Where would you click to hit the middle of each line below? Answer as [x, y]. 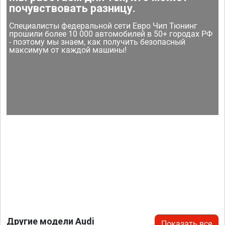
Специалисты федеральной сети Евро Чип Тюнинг [103, 26]
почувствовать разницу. [73, 8]
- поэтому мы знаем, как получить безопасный [97, 42]
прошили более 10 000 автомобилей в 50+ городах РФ [111, 34]
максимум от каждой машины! [68, 50]
